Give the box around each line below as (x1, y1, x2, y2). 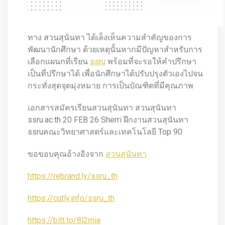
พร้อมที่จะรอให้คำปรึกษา (105, 57, 196, 66)
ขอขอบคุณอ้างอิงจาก (28, 149, 105, 159)
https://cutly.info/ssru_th (28, 193, 115, 203)
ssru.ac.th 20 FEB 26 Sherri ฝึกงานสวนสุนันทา (28, 115, 188, 125)
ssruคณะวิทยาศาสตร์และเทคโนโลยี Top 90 (28, 127, 182, 137)
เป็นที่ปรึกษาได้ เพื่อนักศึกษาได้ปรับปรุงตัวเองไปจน (28, 69, 203, 78)
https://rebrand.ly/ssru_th (28, 171, 118, 181)
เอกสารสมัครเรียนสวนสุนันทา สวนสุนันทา (28, 103, 176, 113)
